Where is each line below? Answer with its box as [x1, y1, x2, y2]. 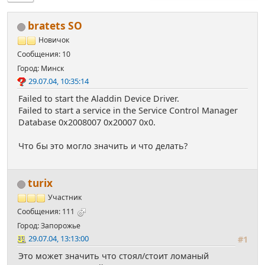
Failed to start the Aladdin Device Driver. [18, 93, 179, 105]
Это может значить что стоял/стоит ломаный [18, 250, 209, 262]
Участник [48, 192, 82, 203]
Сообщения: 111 [17, 206, 75, 217]
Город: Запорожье [17, 221, 80, 231]
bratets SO [28, 19, 82, 33]
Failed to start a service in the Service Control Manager [18, 105, 238, 117]
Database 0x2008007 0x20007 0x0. [18, 117, 156, 128]
